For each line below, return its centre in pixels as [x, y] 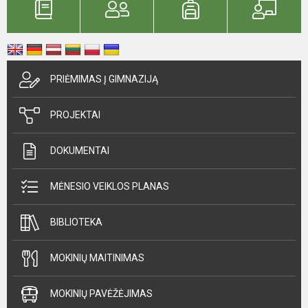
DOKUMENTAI [80, 151]
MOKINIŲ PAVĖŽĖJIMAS [101, 294]
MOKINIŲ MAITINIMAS [97, 258]
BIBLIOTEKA [76, 222]
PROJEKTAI [75, 115]
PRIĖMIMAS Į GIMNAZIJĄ [104, 79]
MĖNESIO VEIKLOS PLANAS [110, 187]
